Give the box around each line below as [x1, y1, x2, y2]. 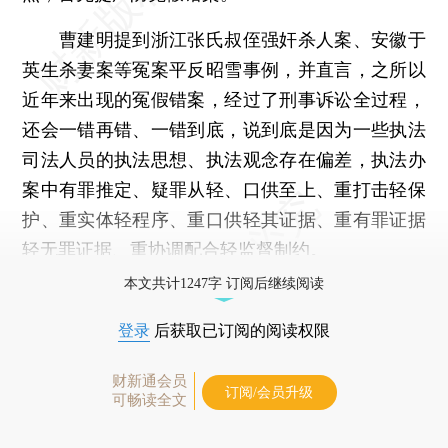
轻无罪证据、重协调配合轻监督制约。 [22, 238, 329, 260]
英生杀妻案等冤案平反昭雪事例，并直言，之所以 [22, 58, 426, 80]
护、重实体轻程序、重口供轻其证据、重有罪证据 [22, 208, 426, 230]
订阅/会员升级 [225, 384, 313, 400]
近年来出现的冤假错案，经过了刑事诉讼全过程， [22, 88, 426, 110]
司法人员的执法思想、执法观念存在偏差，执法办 [22, 148, 426, 170]
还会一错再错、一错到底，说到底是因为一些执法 [22, 118, 426, 140]
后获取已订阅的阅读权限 [150, 321, 330, 339]
